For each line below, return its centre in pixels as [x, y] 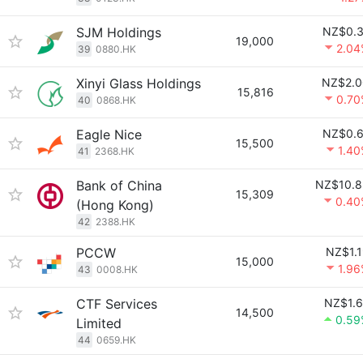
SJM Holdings [119, 32]
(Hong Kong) [115, 205]
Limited [99, 323]
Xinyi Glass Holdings [139, 83]
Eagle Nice [109, 135]
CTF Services [117, 304]
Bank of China [119, 186]
